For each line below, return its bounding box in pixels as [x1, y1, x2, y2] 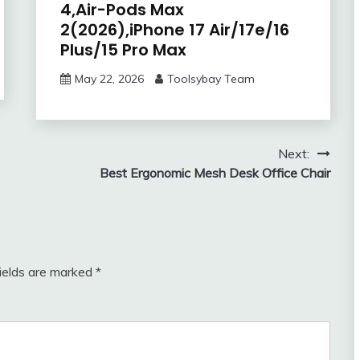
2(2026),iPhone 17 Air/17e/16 [59, 18, 289, 41]
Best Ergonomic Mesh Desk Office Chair [99, 164, 330, 181]
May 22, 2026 [74, 71, 144, 86]
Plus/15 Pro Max [59, 38, 186, 61]
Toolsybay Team [166, 71, 255, 86]
